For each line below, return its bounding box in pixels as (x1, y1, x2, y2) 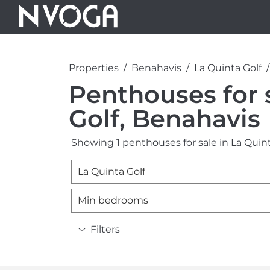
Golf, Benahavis (69, 103, 260, 133)
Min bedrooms (78, 194, 148, 206)
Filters (90, 223, 120, 235)
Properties (69, 61, 119, 74)
